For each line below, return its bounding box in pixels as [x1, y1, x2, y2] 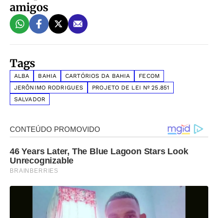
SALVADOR [14, 96, 45, 103]
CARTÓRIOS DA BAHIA [65, 73, 130, 80]
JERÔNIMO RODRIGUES [14, 84, 84, 91]
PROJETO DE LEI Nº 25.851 [92, 84, 170, 91]
